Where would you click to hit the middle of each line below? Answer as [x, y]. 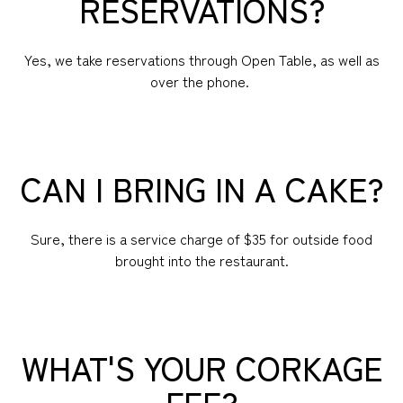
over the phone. [201, 81]
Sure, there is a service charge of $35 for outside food [201, 238]
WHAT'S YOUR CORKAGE [201, 367]
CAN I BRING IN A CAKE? [201, 188]
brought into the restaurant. [201, 260]
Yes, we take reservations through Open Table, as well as [201, 59]
